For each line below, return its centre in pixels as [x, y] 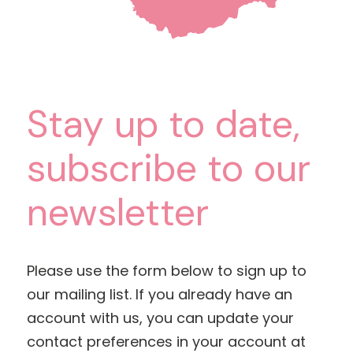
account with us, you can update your [160, 318]
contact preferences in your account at [166, 341]
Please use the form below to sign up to [166, 270]
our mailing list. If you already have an [159, 294]
